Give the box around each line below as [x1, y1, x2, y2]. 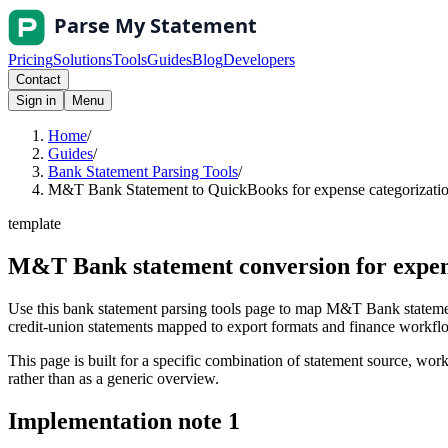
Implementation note [8, 407, 228, 434]
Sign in [16, 93, 56, 108]
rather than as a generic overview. [8, 369, 219, 387]
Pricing [8, 51, 53, 68]
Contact [16, 72, 61, 87]
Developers [223, 51, 295, 68]
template [8, 215, 61, 232]
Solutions [53, 51, 112, 68]
